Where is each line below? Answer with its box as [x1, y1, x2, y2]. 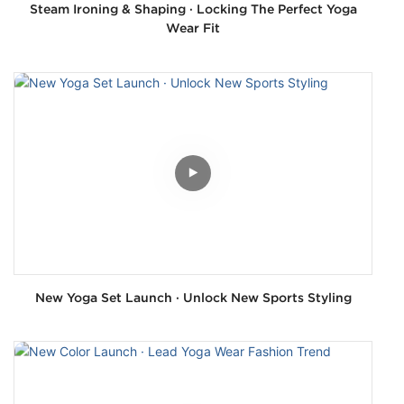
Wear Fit [166, 21, 220, 36]
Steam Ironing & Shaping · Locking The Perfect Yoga [29, 2, 357, 17]
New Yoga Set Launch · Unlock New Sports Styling [34, 289, 352, 305]
